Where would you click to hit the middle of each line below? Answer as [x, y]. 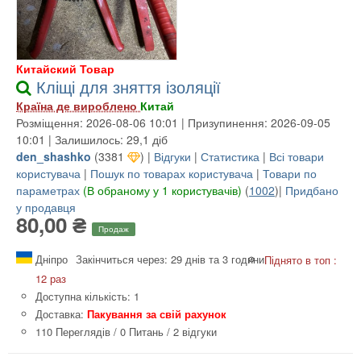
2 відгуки [195, 331]
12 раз [51, 278]
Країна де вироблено [78, 106]
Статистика [232, 157]
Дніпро [50, 259]
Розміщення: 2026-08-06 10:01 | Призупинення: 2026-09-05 [173, 123]
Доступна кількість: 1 [87, 296]
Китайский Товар [65, 69]
